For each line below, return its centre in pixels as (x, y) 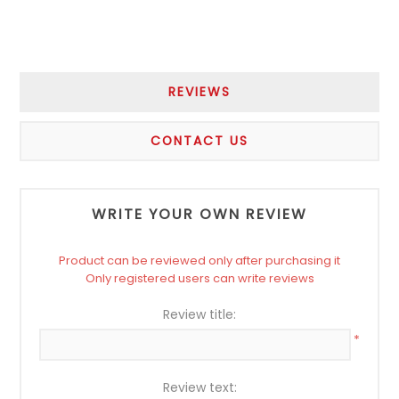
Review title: (199, 314)
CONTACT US (199, 140)
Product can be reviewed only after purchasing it (199, 260)
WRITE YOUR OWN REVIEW (199, 214)
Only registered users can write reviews (199, 278)
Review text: (199, 387)
